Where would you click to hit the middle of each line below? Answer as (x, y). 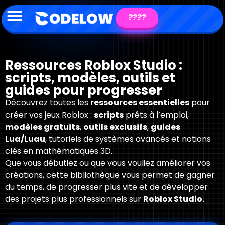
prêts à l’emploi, (156, 115)
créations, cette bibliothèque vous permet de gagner (110, 175)
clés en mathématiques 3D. (59, 151)
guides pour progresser (84, 90)
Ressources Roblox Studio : (94, 65)
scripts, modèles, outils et (90, 78)
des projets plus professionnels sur (74, 199)
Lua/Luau (25, 139)
